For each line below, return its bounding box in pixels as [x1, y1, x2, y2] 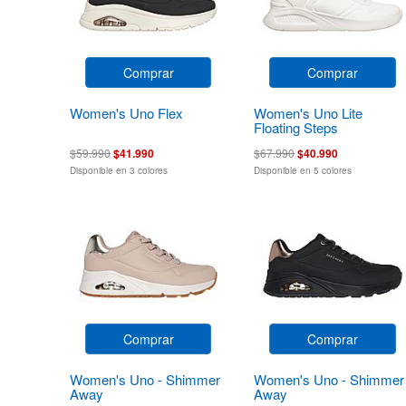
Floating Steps [254, 117, 339, 137]
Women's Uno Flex [70, 102, 183, 122]
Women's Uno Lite [254, 102, 363, 122]
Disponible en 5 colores [254, 163, 353, 177]
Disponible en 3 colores [70, 163, 168, 177]
